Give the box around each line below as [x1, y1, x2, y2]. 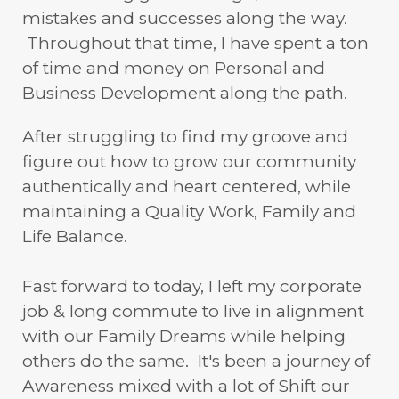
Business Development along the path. [22, 82, 347, 103]
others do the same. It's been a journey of [22, 350, 370, 371]
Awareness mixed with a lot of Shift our [22, 375, 350, 396]
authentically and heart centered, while [22, 175, 351, 197]
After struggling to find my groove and [22, 126, 348, 147]
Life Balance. [22, 225, 127, 247]
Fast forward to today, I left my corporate [22, 275, 362, 297]
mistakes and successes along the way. [22, 7, 347, 28]
